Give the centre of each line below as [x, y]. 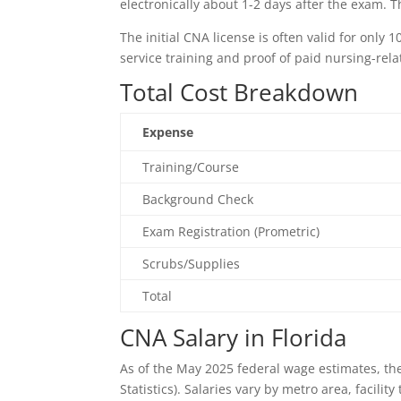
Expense [168, 132]
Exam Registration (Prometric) [231, 231]
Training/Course [191, 167]
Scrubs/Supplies [192, 264]
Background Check [198, 199]
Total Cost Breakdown [239, 92]
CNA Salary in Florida [234, 337]
